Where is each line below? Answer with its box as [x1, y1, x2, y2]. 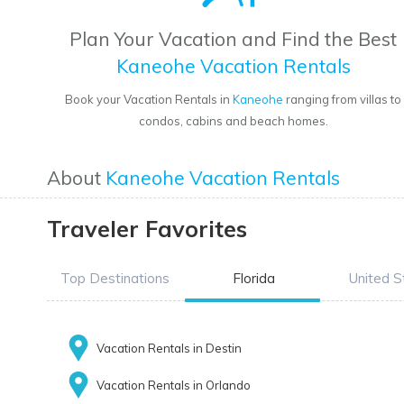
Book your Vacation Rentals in [65, 92, 234, 107]
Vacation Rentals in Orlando [96, 378, 251, 393]
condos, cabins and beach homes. [138, 114, 328, 129]
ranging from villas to [283, 92, 402, 107]
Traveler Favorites [47, 215, 247, 243]
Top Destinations [60, 270, 170, 288]
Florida [232, 270, 275, 288]
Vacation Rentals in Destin [96, 341, 242, 356]
